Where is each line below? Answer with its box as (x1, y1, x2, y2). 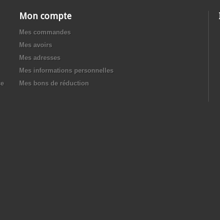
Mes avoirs (19, 41, 52, 49)
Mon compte (19, 11, 72, 21)
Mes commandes (19, 28, 71, 36)
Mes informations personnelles (19, 67, 113, 74)
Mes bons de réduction (19, 80, 89, 87)
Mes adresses (19, 54, 60, 61)
